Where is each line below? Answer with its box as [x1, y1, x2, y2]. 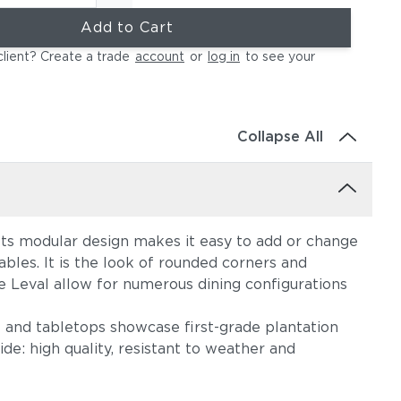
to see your [242, 49, 315, 64]
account [135, 49, 184, 64]
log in [208, 49, 240, 64]
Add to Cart [81, 19, 174, 36]
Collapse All [236, 128, 323, 145]
